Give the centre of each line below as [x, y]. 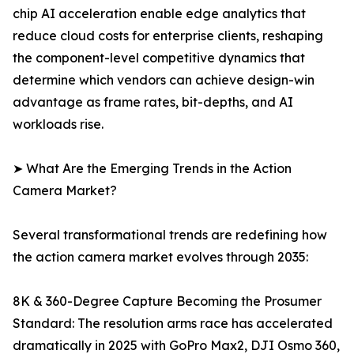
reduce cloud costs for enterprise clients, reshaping [168, 36]
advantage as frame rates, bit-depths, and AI [153, 102]
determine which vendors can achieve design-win [164, 80]
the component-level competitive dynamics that [159, 58]
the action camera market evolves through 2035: [160, 257]
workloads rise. [58, 124]
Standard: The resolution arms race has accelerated [173, 324]
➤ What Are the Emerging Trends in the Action [152, 169]
